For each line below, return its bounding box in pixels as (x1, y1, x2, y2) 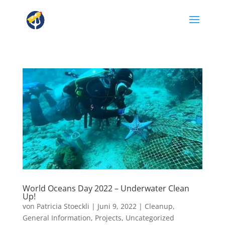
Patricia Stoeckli (36, 201, 89, 211)
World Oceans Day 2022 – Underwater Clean (22, 182, 189, 194)
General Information (22, 212, 91, 222)
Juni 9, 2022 (97, 201, 137, 211)
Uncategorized (125, 212, 174, 222)
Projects (94, 212, 122, 222)
